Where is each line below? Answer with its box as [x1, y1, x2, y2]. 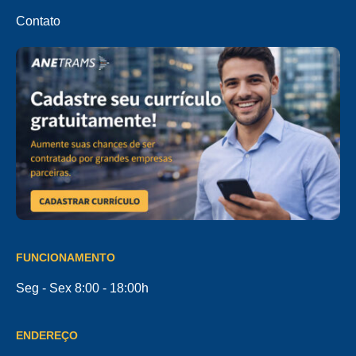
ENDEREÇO [16, 329, 78, 342]
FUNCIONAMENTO [16, 251, 115, 265]
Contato [16, 14, 60, 28]
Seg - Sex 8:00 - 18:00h [16, 281, 149, 296]
